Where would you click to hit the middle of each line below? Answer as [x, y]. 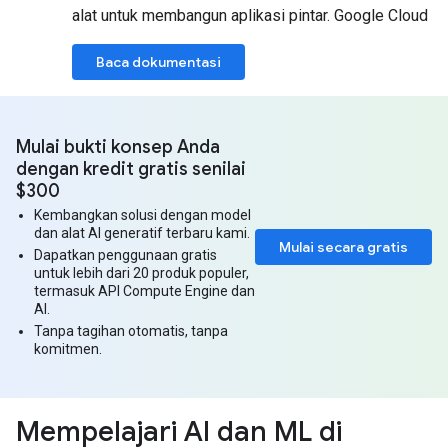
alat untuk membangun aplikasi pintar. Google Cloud [250, 15]
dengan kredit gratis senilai [131, 169]
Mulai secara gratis [343, 247]
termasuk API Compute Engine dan [144, 291]
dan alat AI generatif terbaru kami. [142, 233]
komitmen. [68, 349]
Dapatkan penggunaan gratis [125, 255]
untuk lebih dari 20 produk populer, [141, 273]
